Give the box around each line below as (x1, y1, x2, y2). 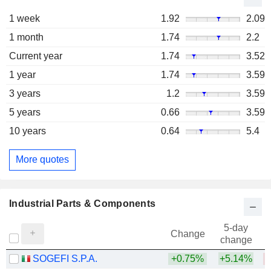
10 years (9, 125, 46, 136)
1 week (9, 13, 40, 24)
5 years (9, 106, 41, 117)
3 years (9, 88, 41, 99)
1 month (9, 31, 44, 42)
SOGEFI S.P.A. (33, 253, 97, 264)
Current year (9, 50, 62, 61)
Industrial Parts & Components (9, 198, 156, 209)
